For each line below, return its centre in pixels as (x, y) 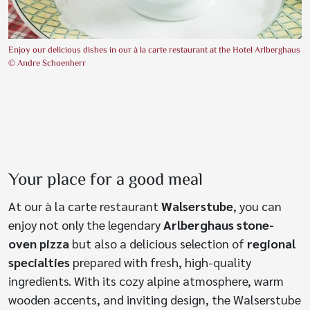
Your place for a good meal (106, 180)
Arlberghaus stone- (219, 224)
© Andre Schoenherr (47, 63)
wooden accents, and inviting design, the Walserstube (155, 299)
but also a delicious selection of (158, 243)
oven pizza (39, 243)
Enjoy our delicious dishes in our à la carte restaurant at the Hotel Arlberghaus (154, 50)
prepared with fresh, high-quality (161, 262)
